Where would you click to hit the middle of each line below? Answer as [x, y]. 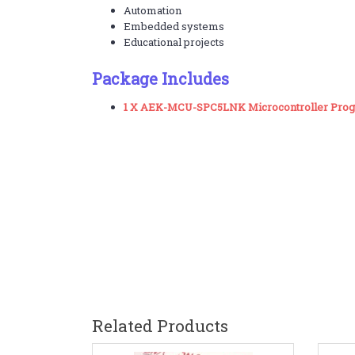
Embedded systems [174, 26]
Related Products [160, 326]
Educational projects [174, 42]
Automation [152, 10]
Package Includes [160, 78]
